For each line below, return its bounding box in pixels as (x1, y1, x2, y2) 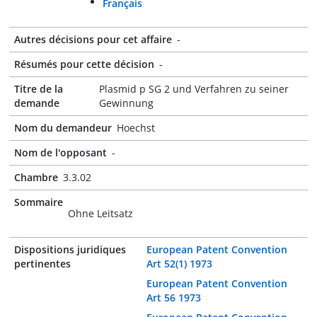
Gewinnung (99, 96, 154, 110)
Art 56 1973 (146, 291, 202, 304)
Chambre (14, 171, 58, 184)
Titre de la (14, 82, 63, 96)
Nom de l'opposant (14, 146, 107, 159)
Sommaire (14, 195, 63, 209)
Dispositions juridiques (14, 243, 126, 256)
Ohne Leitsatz (68, 207, 133, 220)
